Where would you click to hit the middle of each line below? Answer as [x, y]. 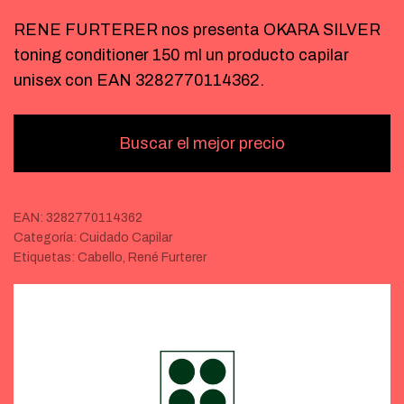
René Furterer [167, 257]
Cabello [100, 257]
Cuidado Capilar [126, 238]
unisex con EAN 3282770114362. [139, 80]
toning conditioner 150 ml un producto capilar [181, 55]
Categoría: [46, 238]
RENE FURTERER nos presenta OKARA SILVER [197, 30]
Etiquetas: [46, 257]
